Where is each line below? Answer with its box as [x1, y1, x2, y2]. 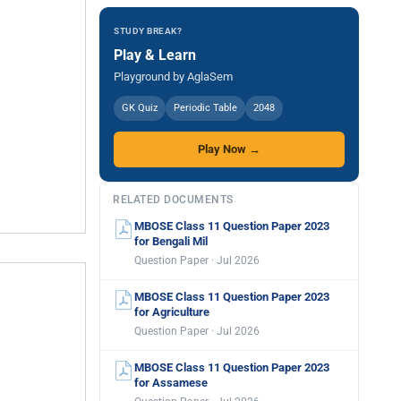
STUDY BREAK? [114, 26, 182, 36]
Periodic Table [174, 102, 237, 114]
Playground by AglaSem [114, 70, 233, 83]
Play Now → [198, 142, 260, 156]
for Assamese [134, 376, 208, 389]
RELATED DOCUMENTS [113, 193, 234, 206]
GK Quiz [122, 102, 158, 114]
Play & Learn [114, 47, 196, 64]
